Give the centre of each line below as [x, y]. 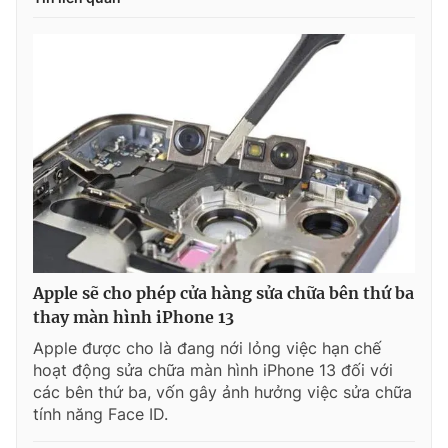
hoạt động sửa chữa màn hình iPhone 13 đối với [213, 369]
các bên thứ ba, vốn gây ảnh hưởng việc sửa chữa [222, 391]
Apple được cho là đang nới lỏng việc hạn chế [207, 347]
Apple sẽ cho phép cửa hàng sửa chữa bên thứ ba [223, 292]
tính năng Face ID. [100, 413]
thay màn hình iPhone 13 [133, 316]
